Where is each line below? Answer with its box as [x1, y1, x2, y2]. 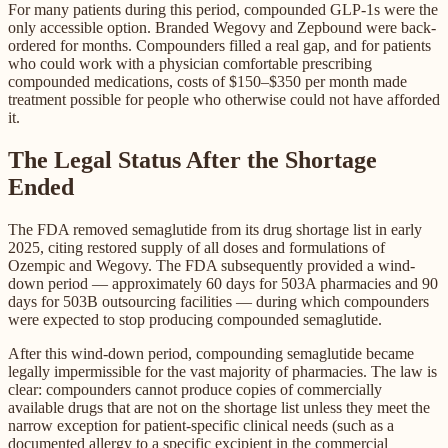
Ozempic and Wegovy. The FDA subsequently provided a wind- [8, 257, 415, 275]
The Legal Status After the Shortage [8, 147, 377, 174]
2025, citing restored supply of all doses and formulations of [8, 239, 385, 257]
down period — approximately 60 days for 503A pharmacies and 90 [8, 275, 438, 293]
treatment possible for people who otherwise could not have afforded [8, 91, 440, 109]
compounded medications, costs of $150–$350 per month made [8, 73, 407, 91]
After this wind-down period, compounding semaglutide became [8, 345, 414, 363]
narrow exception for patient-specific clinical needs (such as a [8, 417, 394, 435]
